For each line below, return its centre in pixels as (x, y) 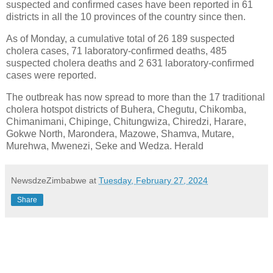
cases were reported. (51, 75)
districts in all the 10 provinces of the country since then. (126, 17)
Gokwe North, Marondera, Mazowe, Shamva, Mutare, (120, 133)
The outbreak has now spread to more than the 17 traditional (136, 97)
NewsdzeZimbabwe (49, 180)
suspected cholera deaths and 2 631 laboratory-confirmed (130, 63)
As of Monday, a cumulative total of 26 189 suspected (120, 38)
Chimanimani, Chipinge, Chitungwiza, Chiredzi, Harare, (126, 121)
